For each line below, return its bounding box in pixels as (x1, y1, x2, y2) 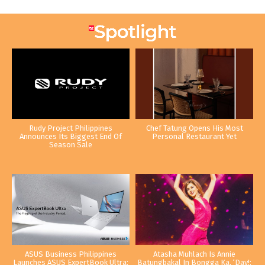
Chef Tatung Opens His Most (146, 124, 243, 133)
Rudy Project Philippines (29, 124, 112, 133)
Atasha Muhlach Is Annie (153, 249, 235, 258)
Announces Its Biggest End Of (20, 132, 122, 141)
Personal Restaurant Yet (152, 132, 237, 141)
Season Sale (49, 140, 92, 150)
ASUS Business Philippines (25, 249, 117, 258)
